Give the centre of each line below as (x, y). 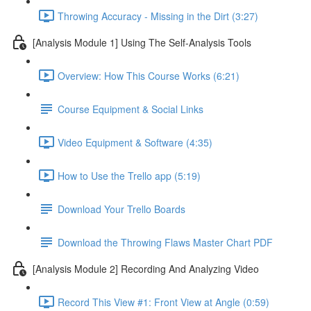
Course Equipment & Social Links (131, 109)
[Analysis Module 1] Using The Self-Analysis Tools (142, 42)
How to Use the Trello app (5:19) (129, 175)
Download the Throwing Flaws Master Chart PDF (165, 242)
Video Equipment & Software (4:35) (135, 142)
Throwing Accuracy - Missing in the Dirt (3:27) (158, 16)
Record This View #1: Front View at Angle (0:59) (163, 302)
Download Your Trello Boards (121, 209)
